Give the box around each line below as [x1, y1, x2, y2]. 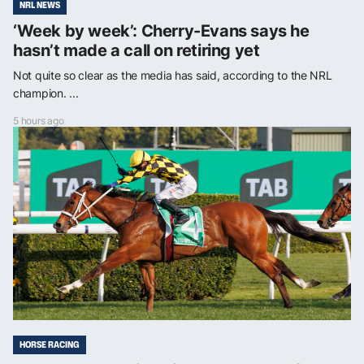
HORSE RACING [19, 337, 80, 351]
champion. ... [13, 85, 79, 100]
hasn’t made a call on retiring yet [13, 40, 260, 60]
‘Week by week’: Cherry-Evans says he [13, 20, 310, 41]
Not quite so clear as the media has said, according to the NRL [13, 67, 332, 82]
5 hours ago [13, 114, 64, 127]
